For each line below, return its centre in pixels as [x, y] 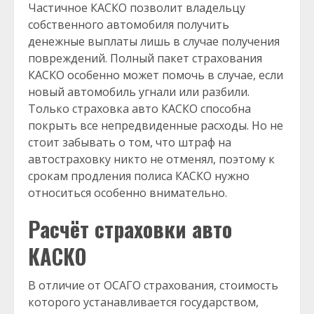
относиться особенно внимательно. [128, 193]
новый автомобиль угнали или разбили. [139, 92]
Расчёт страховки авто [130, 229]
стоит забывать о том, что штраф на [130, 142]
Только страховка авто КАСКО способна [139, 109]
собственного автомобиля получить [129, 25]
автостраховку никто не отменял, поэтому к [151, 159]
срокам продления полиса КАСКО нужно [139, 176]
